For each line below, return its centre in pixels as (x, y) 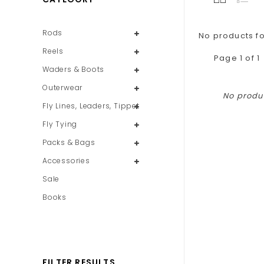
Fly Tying (60, 124)
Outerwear (63, 88)
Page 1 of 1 (237, 58)
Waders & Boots (74, 69)
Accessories (66, 161)
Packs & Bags (69, 142)
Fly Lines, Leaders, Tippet (91, 106)
